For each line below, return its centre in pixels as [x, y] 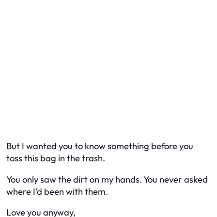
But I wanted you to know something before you [100, 146]
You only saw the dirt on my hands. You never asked [107, 179]
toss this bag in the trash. [56, 158]
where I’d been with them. [57, 191]
